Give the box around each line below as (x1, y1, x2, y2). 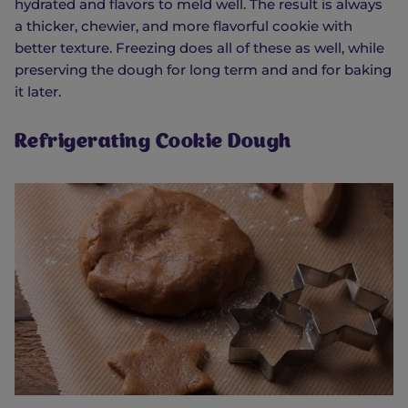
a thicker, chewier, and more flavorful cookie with (15, 16, 352, 35)
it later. (15, 82, 61, 100)
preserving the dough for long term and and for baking (15, 60, 392, 78)
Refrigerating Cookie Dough (15, 132, 291, 153)
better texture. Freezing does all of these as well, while (15, 38, 384, 56)
